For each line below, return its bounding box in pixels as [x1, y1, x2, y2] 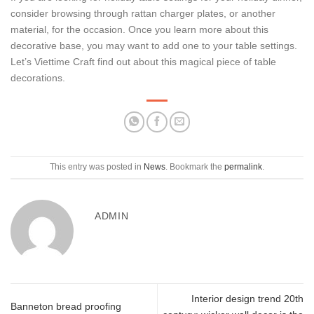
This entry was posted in [50, 163, 144, 172]
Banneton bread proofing [11, 301, 121, 313]
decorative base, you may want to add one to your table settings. [11, 40, 297, 51]
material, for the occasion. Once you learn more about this [11, 24, 268, 35]
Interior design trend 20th [191, 292, 303, 304]
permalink [224, 163, 262, 172]
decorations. [11, 72, 65, 83]
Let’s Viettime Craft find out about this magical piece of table [11, 56, 276, 67]
